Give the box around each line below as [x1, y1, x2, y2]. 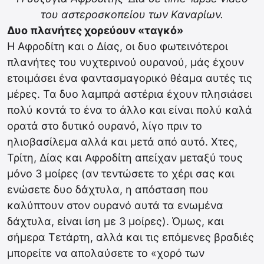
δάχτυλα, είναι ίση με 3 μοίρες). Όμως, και [7, 215, 224, 227]
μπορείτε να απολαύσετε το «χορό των [7, 247, 204, 259]
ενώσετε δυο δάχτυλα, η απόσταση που [7, 183, 209, 196]
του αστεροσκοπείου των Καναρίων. [41, 8, 223, 21]
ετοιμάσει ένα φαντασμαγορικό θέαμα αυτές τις [7, 72, 252, 84]
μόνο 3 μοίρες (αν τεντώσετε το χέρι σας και [7, 167, 235, 180]
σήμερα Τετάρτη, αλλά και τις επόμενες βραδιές [7, 231, 254, 243]
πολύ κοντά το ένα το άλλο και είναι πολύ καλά [7, 104, 252, 116]
